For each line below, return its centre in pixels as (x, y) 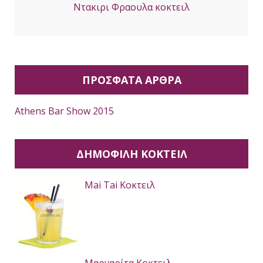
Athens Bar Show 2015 (64, 111)
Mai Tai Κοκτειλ (120, 185)
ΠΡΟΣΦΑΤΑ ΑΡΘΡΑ (131, 80)
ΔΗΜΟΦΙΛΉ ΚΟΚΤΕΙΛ (131, 154)
